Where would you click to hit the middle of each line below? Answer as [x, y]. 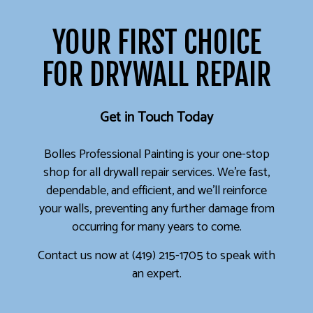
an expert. [156, 274]
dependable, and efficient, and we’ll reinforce [156, 191]
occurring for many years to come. [156, 227]
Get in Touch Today [156, 118]
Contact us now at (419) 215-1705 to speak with [156, 256]
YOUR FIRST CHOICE [156, 43]
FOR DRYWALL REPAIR [156, 75]
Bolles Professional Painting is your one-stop [156, 155]
